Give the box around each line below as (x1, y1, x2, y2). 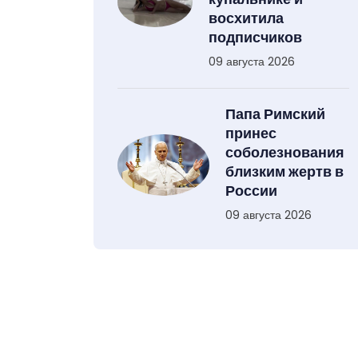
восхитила (208, 8, 284, 29)
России (225, 181, 277, 201)
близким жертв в (225, 161, 344, 182)
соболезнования (225, 142, 344, 163)
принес (225, 123, 276, 144)
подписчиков (208, 27, 302, 48)
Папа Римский (225, 104, 325, 125)
